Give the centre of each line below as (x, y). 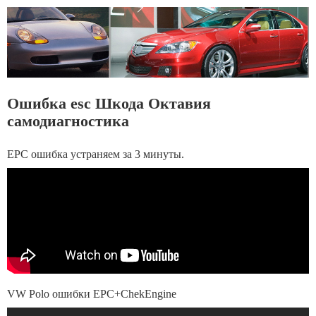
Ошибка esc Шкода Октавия (109, 104)
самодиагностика (68, 121)
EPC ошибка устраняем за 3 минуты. (96, 154)
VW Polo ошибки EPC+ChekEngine (92, 294)
